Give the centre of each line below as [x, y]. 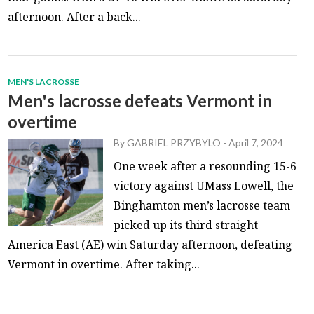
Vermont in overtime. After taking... [104, 264]
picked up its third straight [186, 225]
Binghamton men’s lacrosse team [202, 205]
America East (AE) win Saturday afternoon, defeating [150, 244]
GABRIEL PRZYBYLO [174, 142]
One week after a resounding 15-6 [205, 166]
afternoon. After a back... [75, 16]
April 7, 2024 [256, 142]
